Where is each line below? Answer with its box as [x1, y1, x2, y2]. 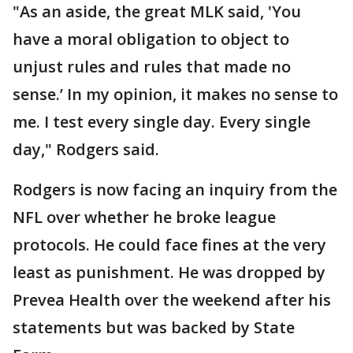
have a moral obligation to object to [13, 28, 289, 50]
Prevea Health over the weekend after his [13, 288, 331, 310]
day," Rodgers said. [13, 138, 159, 160]
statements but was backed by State [13, 316, 295, 338]
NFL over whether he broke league [13, 206, 276, 228]
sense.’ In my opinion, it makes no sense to [13, 83, 338, 105]
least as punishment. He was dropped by [13, 261, 325, 283]
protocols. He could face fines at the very [13, 233, 326, 255]
